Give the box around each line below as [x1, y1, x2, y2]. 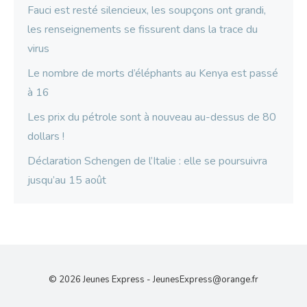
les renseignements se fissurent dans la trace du [27, 22, 258, 38]
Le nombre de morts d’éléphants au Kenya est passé [27, 66, 278, 82]
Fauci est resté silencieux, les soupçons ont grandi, [27, 3, 266, 19]
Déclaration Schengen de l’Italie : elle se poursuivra [27, 153, 267, 169]
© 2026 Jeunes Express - [49, 273, 153, 286]
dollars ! [27, 129, 64, 145]
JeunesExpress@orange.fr [153, 273, 258, 286]
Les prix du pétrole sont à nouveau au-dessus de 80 [27, 110, 276, 125]
